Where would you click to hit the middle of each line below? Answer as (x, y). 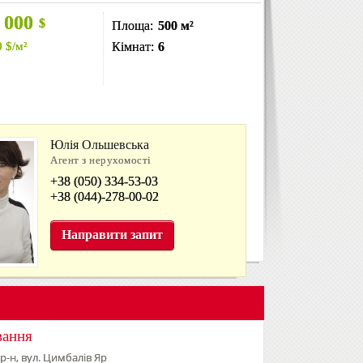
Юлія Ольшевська (100, 145)
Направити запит (112, 235)
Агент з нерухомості (101, 160)
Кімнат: (133, 46)
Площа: (132, 25)
